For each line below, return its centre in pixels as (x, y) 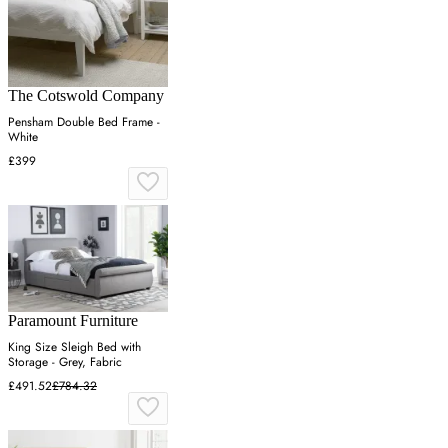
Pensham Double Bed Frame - (84, 122)
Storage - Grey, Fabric (65, 362)
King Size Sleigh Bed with (74, 347)
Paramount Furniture (73, 321)
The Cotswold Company (86, 96)
